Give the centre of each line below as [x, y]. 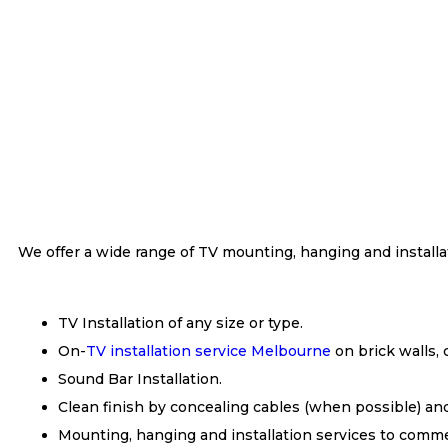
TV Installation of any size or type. [180, 323]
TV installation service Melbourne [208, 351]
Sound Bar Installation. [140, 379]
